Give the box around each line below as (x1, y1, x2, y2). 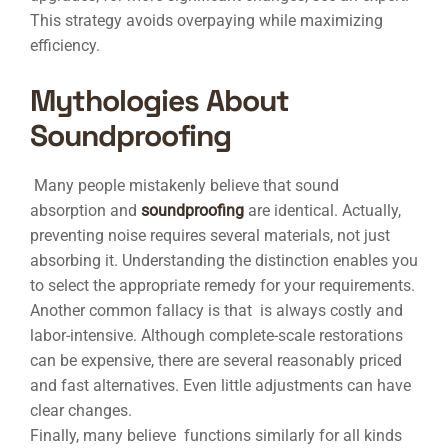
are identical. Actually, (244, 201, 401, 220)
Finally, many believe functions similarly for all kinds (30, 426, 402, 445)
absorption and (30, 201, 141, 220)
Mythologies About (30, 81, 289, 120)
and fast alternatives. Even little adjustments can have (30, 376, 411, 395)
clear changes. (30, 401, 132, 420)
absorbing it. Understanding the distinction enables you (30, 251, 418, 270)
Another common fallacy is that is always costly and (30, 301, 403, 320)
